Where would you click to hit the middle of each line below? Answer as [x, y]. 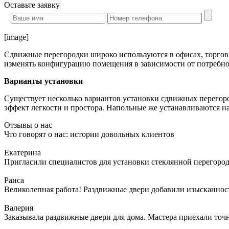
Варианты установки [43, 81]
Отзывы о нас [28, 125]
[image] [16, 37]
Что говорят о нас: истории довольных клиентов [89, 134]
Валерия [19, 208]
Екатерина [22, 152]
